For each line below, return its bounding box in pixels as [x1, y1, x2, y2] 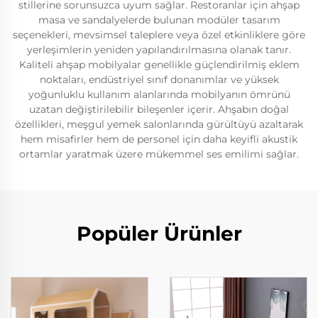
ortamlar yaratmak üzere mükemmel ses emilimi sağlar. [19, 148, 299, 160]
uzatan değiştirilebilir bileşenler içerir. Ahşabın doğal [29, 103, 289, 116]
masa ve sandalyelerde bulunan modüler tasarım [38, 13, 280, 26]
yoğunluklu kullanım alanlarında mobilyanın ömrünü [28, 88, 290, 101]
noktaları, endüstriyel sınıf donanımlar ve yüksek [39, 73, 279, 86]
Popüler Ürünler [76, 221, 242, 246]
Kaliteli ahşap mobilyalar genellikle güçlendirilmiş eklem [18, 58, 300, 71]
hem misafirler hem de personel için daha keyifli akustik [21, 133, 297, 146]
